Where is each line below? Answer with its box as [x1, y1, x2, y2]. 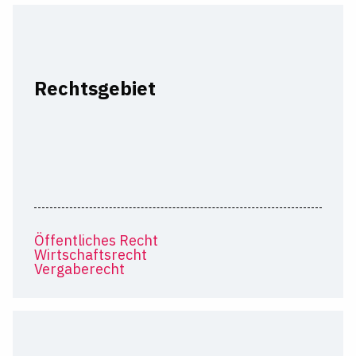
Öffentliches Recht [33, 231, 158, 250]
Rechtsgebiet [33, 75, 156, 102]
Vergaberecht [33, 260, 125, 279]
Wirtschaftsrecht [33, 246, 147, 265]
